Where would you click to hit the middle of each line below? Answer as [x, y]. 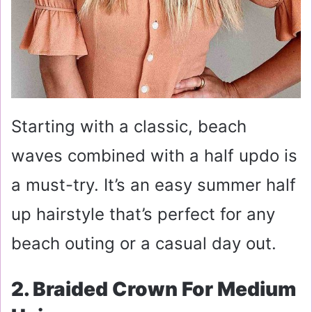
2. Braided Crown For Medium [154, 289]
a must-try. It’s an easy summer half [154, 185]
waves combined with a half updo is [154, 155]
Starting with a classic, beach [129, 126]
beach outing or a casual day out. [144, 243]
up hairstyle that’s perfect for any [143, 214]
